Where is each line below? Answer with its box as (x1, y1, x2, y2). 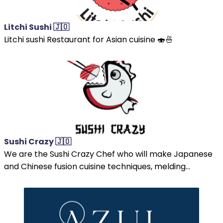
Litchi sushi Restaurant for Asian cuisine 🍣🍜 (4, 33, 173, 45)
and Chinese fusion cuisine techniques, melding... (4, 160, 190, 172)
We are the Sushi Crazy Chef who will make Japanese (4, 148, 213, 160)
